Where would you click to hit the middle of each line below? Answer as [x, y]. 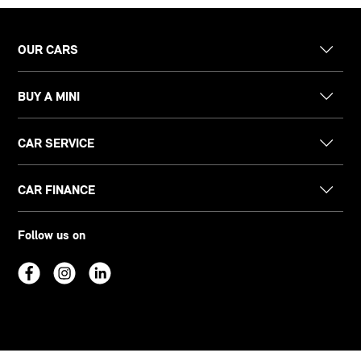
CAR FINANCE [57, 190]
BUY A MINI [49, 97]
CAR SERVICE [56, 143]
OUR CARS [48, 50]
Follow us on [52, 235]
